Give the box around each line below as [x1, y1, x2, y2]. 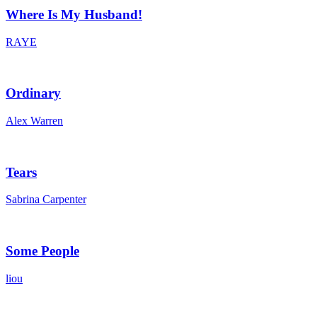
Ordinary [6, 86, 61, 101]
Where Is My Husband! [6, 6, 142, 22]
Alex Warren [6, 115, 63, 127]
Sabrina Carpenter [6, 193, 86, 206]
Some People [6, 243, 79, 259]
